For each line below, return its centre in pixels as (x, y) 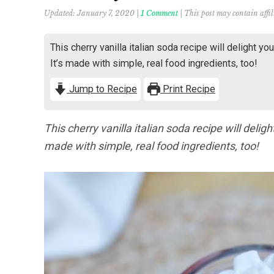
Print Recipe (188, 89)
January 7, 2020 (106, 13)
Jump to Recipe (102, 89)
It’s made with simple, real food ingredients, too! (154, 63)
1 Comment (159, 13)
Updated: (61, 13)
